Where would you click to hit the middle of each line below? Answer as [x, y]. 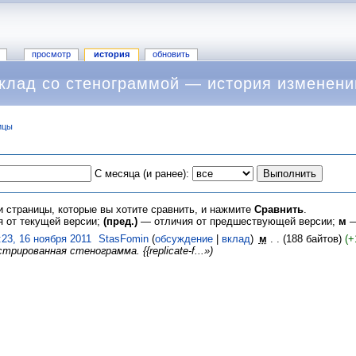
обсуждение [184, 239]
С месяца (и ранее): [142, 173]
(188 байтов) [312, 239]
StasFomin [123, 239]
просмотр [51, 54]
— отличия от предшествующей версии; [238, 221]
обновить [171, 54]
